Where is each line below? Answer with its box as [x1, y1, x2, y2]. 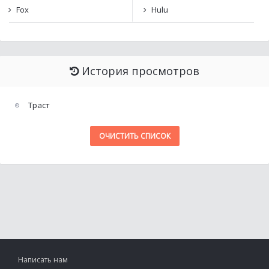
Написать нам [18, 255, 68, 265]
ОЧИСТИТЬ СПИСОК [98, 131, 171, 141]
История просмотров [82, 64, 199, 78]
